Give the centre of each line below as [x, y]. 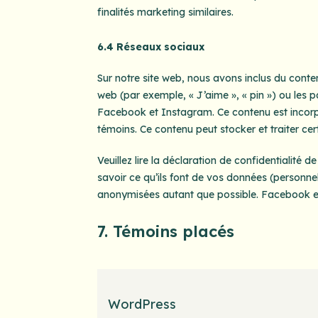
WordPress [142, 304]
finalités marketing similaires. [165, 12]
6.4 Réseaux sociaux [150, 46]
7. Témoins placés [165, 231]
